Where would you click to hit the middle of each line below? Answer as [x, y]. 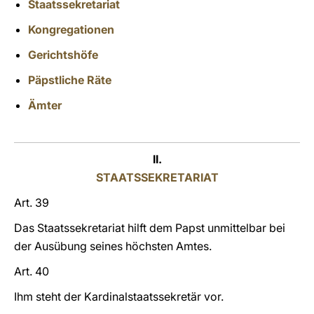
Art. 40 [32, 271]
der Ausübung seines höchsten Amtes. [113, 246]
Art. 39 [32, 203]
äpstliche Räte [73, 80]
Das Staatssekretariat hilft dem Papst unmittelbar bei [150, 228]
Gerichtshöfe [63, 55]
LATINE [240, 23]
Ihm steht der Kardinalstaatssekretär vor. [119, 296]
